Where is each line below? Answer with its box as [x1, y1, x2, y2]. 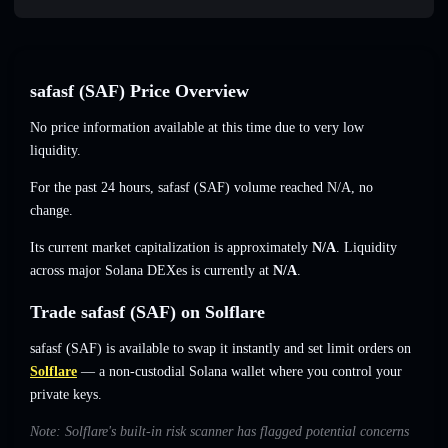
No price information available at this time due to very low [30, 120, 364, 136]
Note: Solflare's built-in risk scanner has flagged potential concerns [30, 424, 409, 440]
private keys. [30, 387, 102, 403]
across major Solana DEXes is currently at [30, 263, 273, 279]
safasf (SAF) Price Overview [30, 81, 249, 102]
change [30, 203, 69, 219]
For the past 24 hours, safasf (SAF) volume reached [30, 180, 327, 196]
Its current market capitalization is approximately [30, 240, 312, 256]
